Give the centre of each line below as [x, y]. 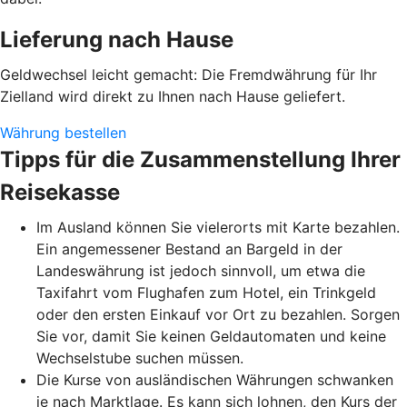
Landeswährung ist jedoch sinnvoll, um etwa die [201, 271]
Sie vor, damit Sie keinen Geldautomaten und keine [211, 337]
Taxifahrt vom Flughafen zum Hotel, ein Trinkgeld [206, 293]
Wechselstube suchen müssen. [140, 358]
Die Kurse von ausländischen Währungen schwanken [215, 380]
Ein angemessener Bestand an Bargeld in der [189, 249]
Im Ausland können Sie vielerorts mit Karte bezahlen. [218, 228]
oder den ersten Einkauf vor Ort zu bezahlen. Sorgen [218, 315]
